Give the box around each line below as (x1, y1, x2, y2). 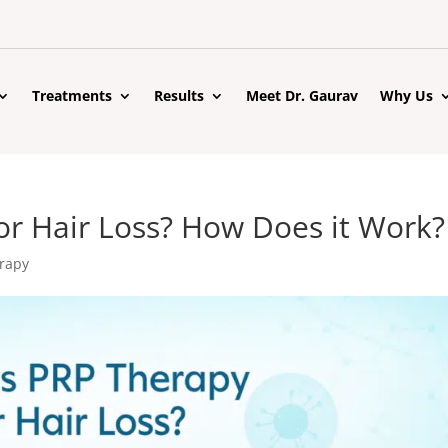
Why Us (380, 86, 434, 106)
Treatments (32, 86, 113, 106)
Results (154, 86, 205, 106)
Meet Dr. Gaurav (246, 86, 359, 106)
